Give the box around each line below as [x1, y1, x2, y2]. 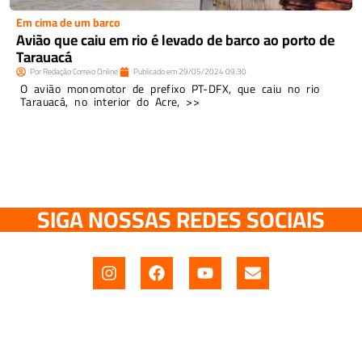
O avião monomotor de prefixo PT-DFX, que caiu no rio [20, 78, 320, 100]
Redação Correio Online [43, 64, 118, 80]
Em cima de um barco [16, 12, 120, 34]
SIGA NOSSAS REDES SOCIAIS [37, 198, 325, 241]
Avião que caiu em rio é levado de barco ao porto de [16, 27, 335, 54]
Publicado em [133, 64, 177, 80]
